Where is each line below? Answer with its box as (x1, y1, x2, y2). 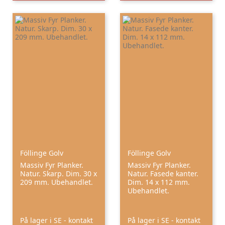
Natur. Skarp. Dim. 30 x (20, 168, 97, 178)
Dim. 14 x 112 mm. (128, 177, 190, 187)
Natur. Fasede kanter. (128, 168, 198, 178)
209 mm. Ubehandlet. (20, 177, 93, 187)
